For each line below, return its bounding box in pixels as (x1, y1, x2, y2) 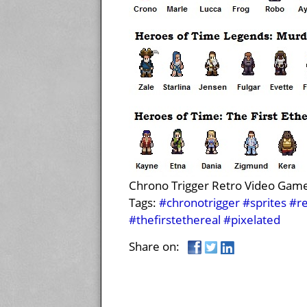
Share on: (129, 238, 188, 255)
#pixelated (223, 212, 280, 228)
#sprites (243, 195, 286, 211)
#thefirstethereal (129, 212, 221, 228)
